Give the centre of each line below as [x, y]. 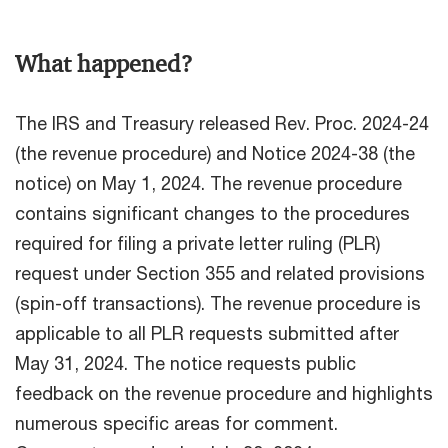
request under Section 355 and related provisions [220, 272]
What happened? [104, 63]
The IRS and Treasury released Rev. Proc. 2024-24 [222, 122]
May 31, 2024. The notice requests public [185, 362]
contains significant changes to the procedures [212, 212]
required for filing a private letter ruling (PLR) [197, 242]
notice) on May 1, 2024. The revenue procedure [208, 182]
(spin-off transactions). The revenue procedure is [218, 302]
